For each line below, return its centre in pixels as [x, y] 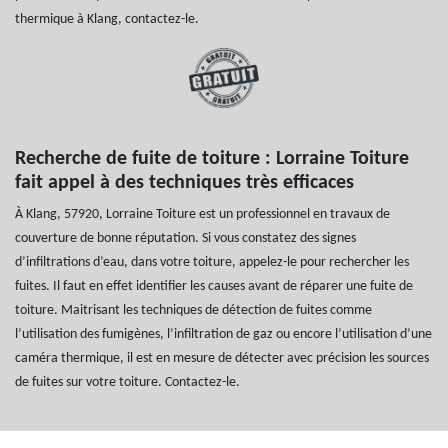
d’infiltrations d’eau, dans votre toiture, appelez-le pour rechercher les [212, 262]
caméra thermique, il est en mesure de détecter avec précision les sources [222, 358]
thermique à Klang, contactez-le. [107, 19]
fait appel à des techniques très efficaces [184, 182]
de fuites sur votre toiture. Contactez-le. [127, 382]
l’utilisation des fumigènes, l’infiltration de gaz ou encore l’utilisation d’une [223, 334]
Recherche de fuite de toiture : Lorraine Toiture [212, 158]
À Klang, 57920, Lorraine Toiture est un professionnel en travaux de [202, 214]
